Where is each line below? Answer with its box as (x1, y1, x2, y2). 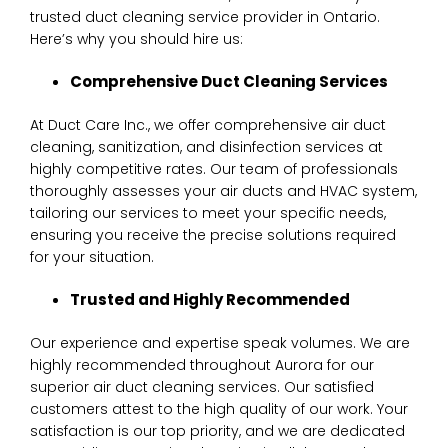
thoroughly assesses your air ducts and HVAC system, (30, 180, 417, 201)
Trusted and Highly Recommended (70, 288, 350, 310)
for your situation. (30, 246, 154, 267)
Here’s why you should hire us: (30, 28, 243, 49)
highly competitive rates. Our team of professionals (30, 158, 398, 179)
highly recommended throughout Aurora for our (30, 354, 374, 375)
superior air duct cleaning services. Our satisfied (30, 376, 374, 397)
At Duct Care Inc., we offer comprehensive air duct (30, 114, 386, 135)
